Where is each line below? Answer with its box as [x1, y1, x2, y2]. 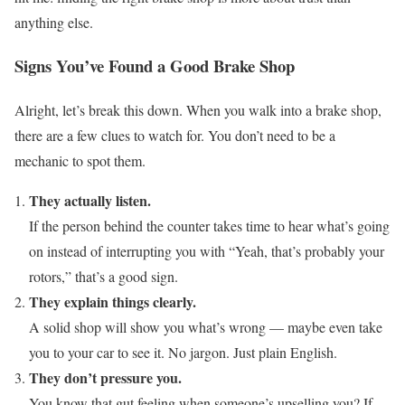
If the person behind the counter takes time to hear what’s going [29, 216, 390, 236]
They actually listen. [29, 190, 151, 212]
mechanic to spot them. [14, 151, 146, 171]
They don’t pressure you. [29, 367, 182, 389]
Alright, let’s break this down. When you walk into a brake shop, [14, 100, 381, 120]
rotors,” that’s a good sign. [29, 267, 178, 287]
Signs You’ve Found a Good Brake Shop [14, 53, 295, 79]
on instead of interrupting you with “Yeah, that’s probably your [29, 241, 384, 261]
